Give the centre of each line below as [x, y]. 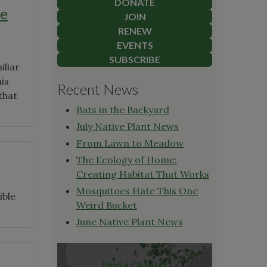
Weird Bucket [107, 205]
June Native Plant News [130, 221]
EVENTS [135, 45]
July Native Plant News [128, 126]
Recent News [98, 89]
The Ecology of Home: [127, 159]
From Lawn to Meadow [130, 143]
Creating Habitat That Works [143, 174]
